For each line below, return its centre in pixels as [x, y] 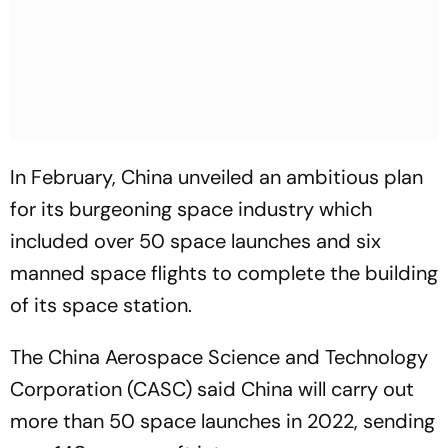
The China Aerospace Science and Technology [219, 357]
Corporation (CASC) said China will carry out [212, 389]
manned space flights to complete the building [224, 273]
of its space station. [101, 305]
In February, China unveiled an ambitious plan [216, 177]
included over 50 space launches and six [195, 241]
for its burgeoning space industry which [191, 209]
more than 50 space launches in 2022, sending [222, 421]
